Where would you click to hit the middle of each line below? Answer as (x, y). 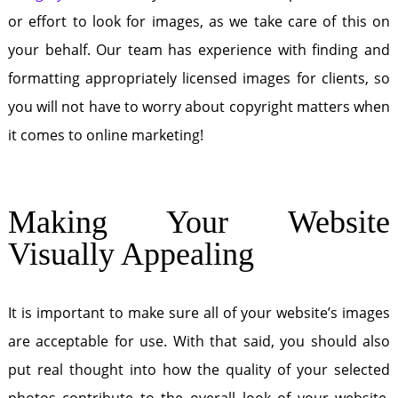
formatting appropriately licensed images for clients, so (199, 78)
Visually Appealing (131, 254)
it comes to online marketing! (105, 135)
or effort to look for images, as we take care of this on (199, 21)
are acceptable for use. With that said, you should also (199, 341)
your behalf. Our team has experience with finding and (199, 50)
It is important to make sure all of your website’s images (199, 313)
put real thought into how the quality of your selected (199, 370)
